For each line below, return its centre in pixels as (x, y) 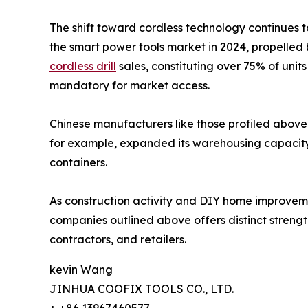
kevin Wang (81, 269)
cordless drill (83, 66)
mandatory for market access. (130, 85)
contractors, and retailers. (118, 239)
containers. (78, 162)
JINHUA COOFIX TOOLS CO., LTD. (142, 288)
